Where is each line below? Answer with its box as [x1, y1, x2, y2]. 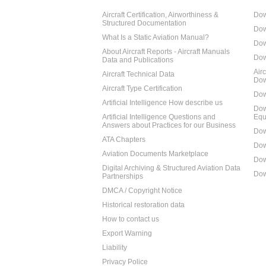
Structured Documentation [102, 19, 186, 27]
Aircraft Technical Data [102, 70, 175, 78]
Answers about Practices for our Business [102, 121, 236, 129]
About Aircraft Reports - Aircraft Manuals [102, 47, 230, 56]
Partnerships [102, 172, 143, 180]
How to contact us [102, 215, 159, 223]
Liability [102, 243, 127, 252]
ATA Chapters [102, 135, 145, 144]
